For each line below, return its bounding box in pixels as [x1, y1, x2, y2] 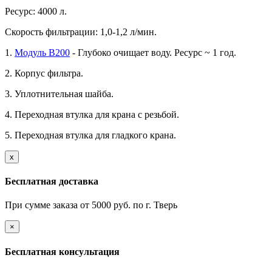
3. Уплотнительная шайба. [5, 88, 116, 99]
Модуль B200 [15, 47, 70, 58]
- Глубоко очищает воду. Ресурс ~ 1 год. [70, 47, 236, 58]
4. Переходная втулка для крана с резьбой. [5, 109, 182, 120]
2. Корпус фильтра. [5, 67, 86, 78]
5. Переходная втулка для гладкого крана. [5, 129, 176, 140]
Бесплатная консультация [5, 246, 120, 257]
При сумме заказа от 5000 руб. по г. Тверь [5, 200, 177, 211]
